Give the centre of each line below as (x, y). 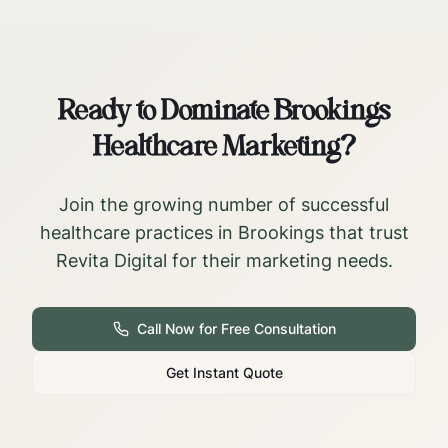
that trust (366, 232)
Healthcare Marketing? (224, 148)
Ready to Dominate (166, 112)
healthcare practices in (138, 232)
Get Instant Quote (224, 372)
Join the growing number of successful (224, 204)
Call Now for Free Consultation (236, 328)
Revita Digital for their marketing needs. (224, 260)
